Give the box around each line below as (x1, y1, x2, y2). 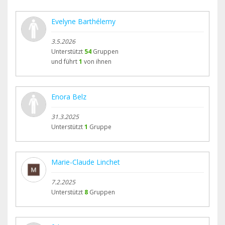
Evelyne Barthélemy (51, 17, 116, 27)
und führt (51, 57, 77, 66)
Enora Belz (51, 92, 86, 102)
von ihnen (84, 57, 111, 66)
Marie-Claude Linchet (51, 157, 120, 167)
